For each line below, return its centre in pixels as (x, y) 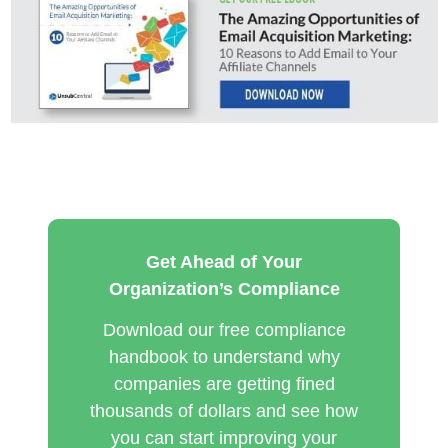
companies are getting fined (224, 384)
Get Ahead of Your (224, 261)
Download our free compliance (224, 330)
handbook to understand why (224, 357)
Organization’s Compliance (224, 288)
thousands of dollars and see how (224, 411)
